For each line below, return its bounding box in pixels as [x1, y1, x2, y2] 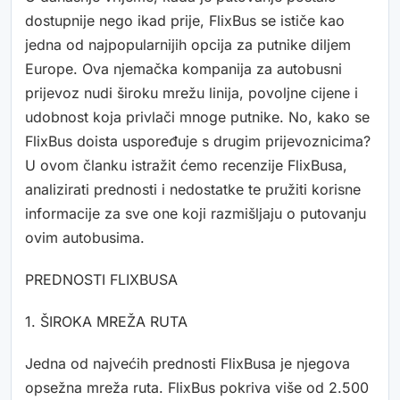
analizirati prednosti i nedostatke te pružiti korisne [25, 180, 361, 199]
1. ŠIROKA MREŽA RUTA [25, 312, 187, 331]
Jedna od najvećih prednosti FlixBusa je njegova [25, 354, 350, 373]
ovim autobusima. [25, 229, 145, 247]
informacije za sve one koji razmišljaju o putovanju [25, 204, 366, 223]
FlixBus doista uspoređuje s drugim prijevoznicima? [25, 132, 371, 151]
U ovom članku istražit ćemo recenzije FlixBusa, [25, 156, 347, 175]
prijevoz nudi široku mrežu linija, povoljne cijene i [25, 84, 358, 103]
